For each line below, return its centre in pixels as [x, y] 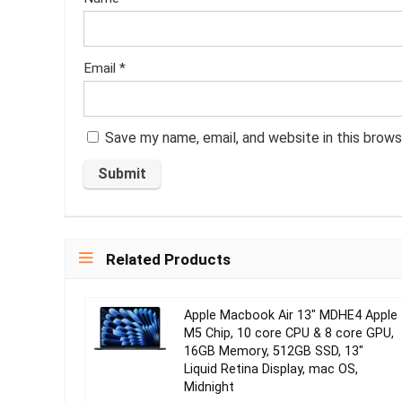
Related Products [168, 259]
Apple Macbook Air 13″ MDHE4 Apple [290, 315]
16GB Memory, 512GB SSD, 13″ [273, 351]
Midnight [209, 387]
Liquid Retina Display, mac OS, [271, 369]
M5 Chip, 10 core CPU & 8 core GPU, [288, 333]
